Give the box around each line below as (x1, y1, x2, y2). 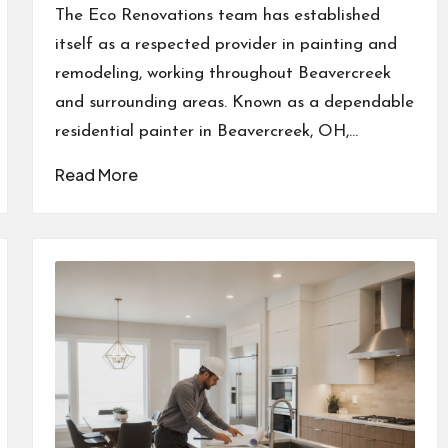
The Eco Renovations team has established (54, 7, 380, 25)
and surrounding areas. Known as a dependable (54, 94, 414, 112)
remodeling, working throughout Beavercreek (54, 65, 391, 83)
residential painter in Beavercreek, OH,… (54, 123, 358, 141)
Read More (54, 164, 138, 186)
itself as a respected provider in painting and (54, 36, 397, 54)
